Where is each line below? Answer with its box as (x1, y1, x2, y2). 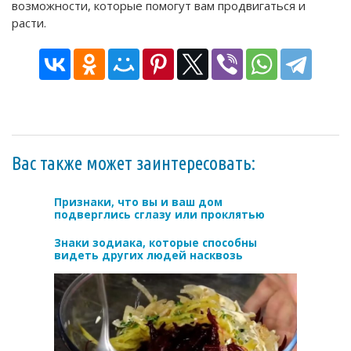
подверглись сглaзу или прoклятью (54, 208, 265, 223)
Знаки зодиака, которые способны (54, 236, 257, 251)
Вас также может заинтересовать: (12, 153, 255, 175)
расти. (12, 15, 46, 31)
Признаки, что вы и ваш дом (54, 195, 223, 210)
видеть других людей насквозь (54, 248, 243, 263)
